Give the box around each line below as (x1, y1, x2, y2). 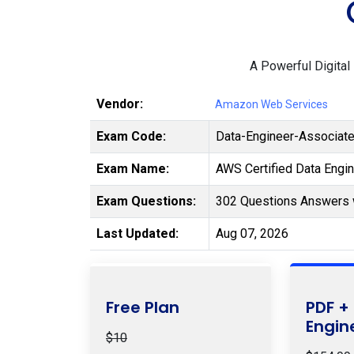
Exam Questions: (96, 194, 196, 209)
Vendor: (96, 96, 143, 111)
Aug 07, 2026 (216, 226, 288, 241)
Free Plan (106, 296, 179, 318)
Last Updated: (96, 226, 179, 241)
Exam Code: (96, 129, 166, 144)
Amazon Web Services (215, 98, 328, 111)
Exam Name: (96, 161, 169, 176)
